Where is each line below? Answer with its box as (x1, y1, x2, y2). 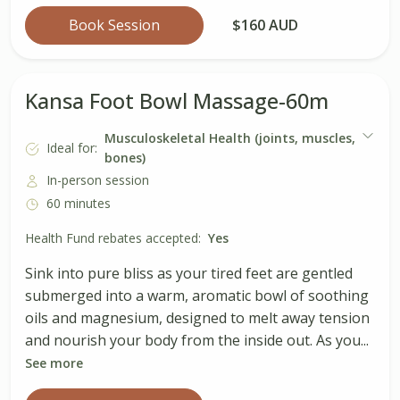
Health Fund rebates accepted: (25, 229, 201, 247)
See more (25, 354, 83, 372)
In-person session (46, 171, 149, 188)
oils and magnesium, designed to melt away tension (25, 308, 370, 329)
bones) (104, 149, 146, 167)
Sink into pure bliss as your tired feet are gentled (25, 263, 353, 284)
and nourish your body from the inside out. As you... (25, 330, 369, 351)
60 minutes (46, 194, 111, 212)
